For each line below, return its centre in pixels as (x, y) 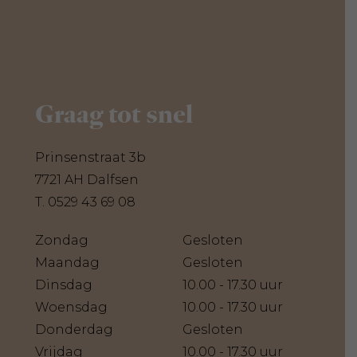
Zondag (62, 241)
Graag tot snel (114, 114)
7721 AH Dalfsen (87, 180)
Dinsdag (64, 285)
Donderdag (74, 330)
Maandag (67, 263)
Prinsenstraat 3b (90, 158)
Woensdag (71, 308)
